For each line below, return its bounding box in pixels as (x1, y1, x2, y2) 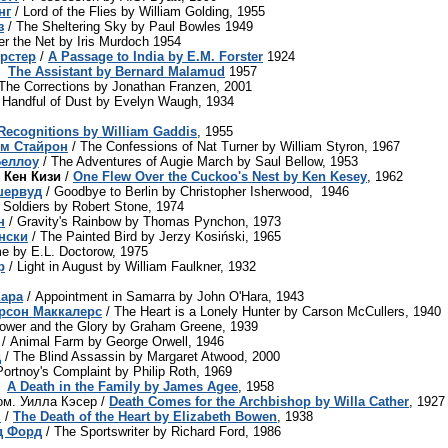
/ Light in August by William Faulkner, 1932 (5, 258, 256, 274)
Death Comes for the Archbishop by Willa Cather (109, 393, 409, 409)
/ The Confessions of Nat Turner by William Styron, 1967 (68, 138, 400, 154)
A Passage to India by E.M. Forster (48, 48, 263, 64)
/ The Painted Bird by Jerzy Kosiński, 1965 (28, 228, 281, 244)
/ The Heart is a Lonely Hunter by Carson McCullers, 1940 (102, 303, 441, 319)
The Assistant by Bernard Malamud (8, 63, 225, 79)
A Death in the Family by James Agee (7, 378, 238, 394)
